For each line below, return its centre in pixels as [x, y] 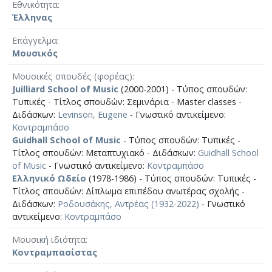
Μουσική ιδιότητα [49, 239]
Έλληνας [32, 17]
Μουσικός [35, 53]
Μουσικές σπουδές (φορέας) [72, 76]
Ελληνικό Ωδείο [49, 178]
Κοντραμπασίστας [55, 252]
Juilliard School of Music [65, 89]
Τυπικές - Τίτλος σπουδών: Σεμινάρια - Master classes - [127, 101]
